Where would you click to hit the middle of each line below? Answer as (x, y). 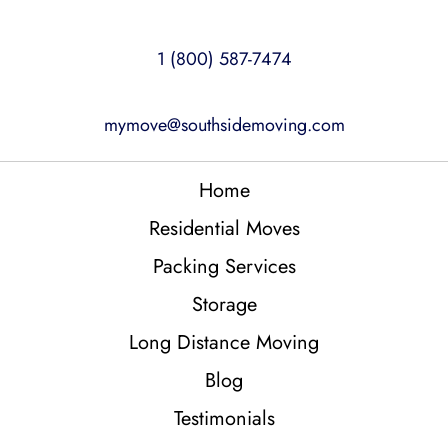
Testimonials (224, 418)
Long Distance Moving (224, 342)
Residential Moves (224, 228)
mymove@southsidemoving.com (224, 124)
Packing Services (224, 266)
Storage (224, 304)
